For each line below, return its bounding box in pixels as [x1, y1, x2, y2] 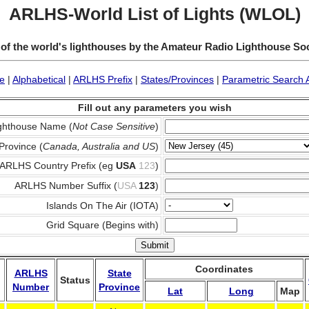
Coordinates [195, 263, 253, 275]
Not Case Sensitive [72, 121, 155, 132]
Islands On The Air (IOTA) [46, 200, 159, 211]
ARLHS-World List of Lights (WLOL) [8, 4, 301, 23]
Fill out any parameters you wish [77, 102, 232, 113]
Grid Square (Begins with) [46, 219, 159, 230]
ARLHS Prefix [73, 74, 132, 85]
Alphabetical [12, 74, 66, 85]
